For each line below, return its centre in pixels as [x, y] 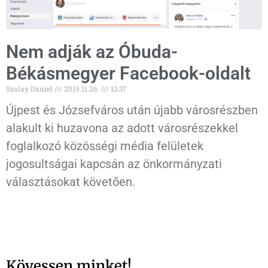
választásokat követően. [71, 182]
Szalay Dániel [30, 89]
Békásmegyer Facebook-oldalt [128, 74]
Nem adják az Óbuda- [92, 52]
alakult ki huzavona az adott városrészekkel [122, 128]
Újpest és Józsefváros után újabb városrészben [132, 110]
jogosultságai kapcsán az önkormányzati [114, 164]
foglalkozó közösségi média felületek [105, 146]
